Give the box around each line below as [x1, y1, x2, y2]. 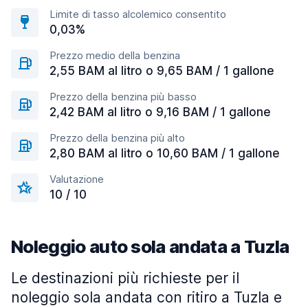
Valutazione [49, 173, 104, 186]
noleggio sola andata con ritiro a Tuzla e [11, 289, 282, 306]
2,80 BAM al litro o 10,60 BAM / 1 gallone [49, 146, 280, 160]
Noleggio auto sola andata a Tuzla [11, 236, 289, 257]
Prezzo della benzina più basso [49, 90, 197, 103]
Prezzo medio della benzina [49, 49, 180, 62]
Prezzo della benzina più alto [49, 131, 185, 144]
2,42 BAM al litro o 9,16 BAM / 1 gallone [49, 105, 271, 119]
